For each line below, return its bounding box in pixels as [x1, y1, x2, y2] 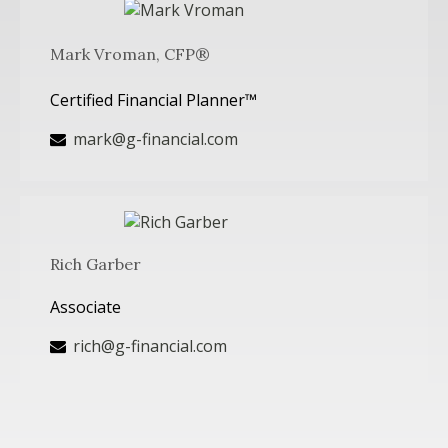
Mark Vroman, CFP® [50, 44, 210, 65]
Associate [50, 296, 121, 319]
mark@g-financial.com [73, 127, 238, 150]
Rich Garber [50, 253, 141, 274]
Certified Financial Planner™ [50, 88, 257, 111]
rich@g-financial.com [73, 335, 227, 358]
